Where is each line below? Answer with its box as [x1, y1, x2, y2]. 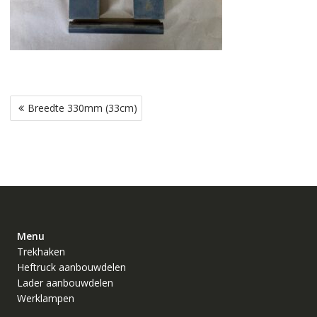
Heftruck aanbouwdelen [16, 260, 126, 275]
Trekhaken [16, 245, 65, 259]
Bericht [8, 91, 54, 117]
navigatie [8, 110, 64, 136]
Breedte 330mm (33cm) [27, 101, 137, 115]
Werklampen [16, 292, 74, 306]
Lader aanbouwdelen [16, 276, 113, 290]
